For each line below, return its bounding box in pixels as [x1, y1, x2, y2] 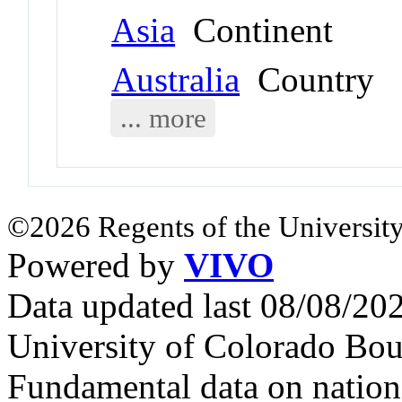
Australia [111, 60, 240, 100]
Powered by [7, 246, 184, 285]
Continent [175, 11, 334, 50]
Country [240, 60, 375, 100]
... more [119, 102, 206, 135]
